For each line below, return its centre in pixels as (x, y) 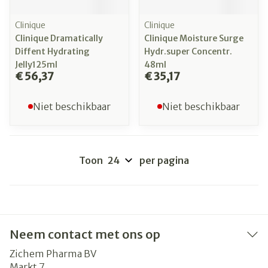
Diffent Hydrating (52, 51)
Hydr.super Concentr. (188, 51)
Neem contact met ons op (85, 234)
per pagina (164, 160)
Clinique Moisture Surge (194, 38)
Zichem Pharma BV (53, 254)
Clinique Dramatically (59, 38)
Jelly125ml (36, 65)
